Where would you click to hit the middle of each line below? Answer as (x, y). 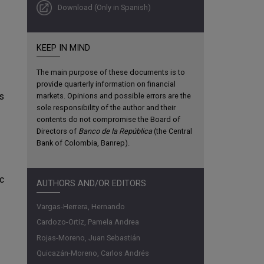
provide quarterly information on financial (106, 84)
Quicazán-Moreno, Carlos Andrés (93, 253)
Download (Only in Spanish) (104, 7)
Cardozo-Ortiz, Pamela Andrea (88, 222)
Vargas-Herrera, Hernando (81, 207)
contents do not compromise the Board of (108, 120)
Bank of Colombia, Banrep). (83, 143)
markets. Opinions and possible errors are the (114, 96)
